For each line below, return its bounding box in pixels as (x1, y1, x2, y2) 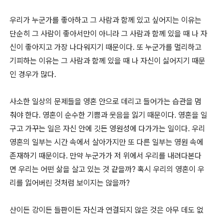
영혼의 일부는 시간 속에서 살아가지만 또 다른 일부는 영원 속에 (10, 138, 203, 147)
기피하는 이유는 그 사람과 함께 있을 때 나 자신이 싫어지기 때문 (10, 56, 205, 65)
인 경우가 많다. (10, 70, 56, 79)
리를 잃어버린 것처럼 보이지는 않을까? (10, 178, 130, 187)
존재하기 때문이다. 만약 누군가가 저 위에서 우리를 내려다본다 (10, 151, 201, 160)
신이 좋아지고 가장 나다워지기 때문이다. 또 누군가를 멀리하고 (10, 43, 201, 52)
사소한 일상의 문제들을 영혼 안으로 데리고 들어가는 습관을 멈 (10, 97, 201, 106)
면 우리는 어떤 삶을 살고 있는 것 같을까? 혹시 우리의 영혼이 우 (10, 165, 204, 174)
